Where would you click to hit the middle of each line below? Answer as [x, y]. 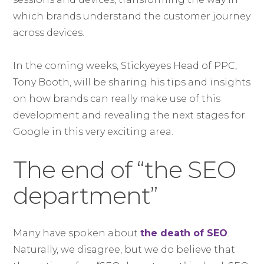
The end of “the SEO [125, 169]
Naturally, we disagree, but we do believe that [124, 250]
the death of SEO [184, 233]
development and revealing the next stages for [129, 115]
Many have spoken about [77, 233]
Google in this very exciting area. [93, 132]
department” [85, 195]
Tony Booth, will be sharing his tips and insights [132, 82]
